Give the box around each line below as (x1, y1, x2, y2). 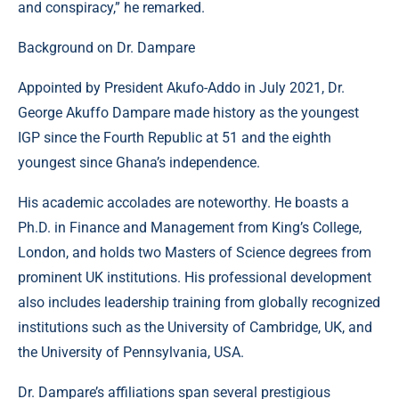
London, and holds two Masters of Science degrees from (18, 244, 371, 262)
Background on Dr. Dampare (18, 39, 195, 57)
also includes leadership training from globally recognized (18, 294, 380, 312)
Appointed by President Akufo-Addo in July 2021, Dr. (18, 79, 345, 97)
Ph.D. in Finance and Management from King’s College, (18, 219, 362, 237)
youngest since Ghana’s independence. (18, 154, 260, 172)
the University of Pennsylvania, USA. (18, 344, 244, 362)
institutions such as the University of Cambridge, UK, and (18, 319, 372, 337)
